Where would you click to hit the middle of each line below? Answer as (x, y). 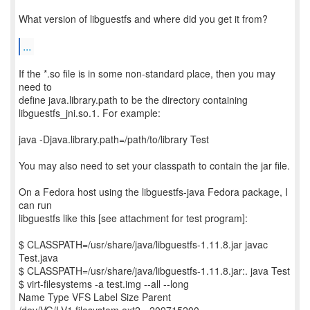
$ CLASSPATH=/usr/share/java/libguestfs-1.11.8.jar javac (143, 244)
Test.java (38, 257)
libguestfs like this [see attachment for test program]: (133, 218)
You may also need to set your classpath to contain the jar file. (154, 165)
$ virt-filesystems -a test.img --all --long (104, 284)
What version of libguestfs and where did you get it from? (143, 19)
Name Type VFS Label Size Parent (95, 297)
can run (35, 205)
